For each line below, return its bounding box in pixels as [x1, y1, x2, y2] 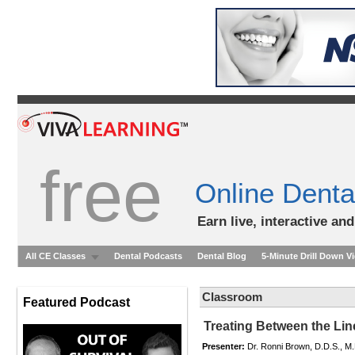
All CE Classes [25, 251, 86, 261]
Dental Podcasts [114, 251, 182, 261]
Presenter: [202, 342, 245, 351]
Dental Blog [197, 251, 246, 261]
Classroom [202, 290, 262, 303]
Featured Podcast [23, 296, 130, 309]
